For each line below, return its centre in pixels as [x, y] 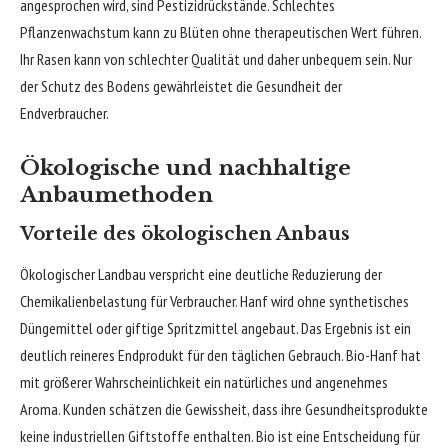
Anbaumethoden [116, 195]
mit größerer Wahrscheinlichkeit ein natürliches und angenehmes [204, 381]
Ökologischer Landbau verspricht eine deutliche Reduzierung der [201, 273]
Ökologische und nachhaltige [185, 168]
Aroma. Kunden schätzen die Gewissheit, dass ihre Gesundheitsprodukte [224, 408]
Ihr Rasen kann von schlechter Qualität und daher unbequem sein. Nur [216, 58]
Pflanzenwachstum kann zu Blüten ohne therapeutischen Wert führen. [220, 31]
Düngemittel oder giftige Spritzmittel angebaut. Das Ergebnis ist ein [215, 327]
